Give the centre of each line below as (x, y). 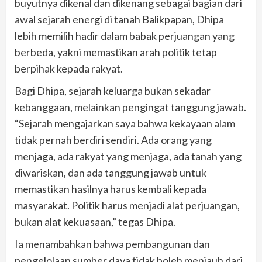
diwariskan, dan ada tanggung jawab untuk (111, 173)
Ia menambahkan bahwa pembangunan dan (112, 244)
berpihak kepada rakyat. (69, 68)
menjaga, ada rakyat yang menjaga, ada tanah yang (128, 156)
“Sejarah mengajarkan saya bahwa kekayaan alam (125, 123)
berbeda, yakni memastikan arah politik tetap (116, 52)
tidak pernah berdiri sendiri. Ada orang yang (113, 140)
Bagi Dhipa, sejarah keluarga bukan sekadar (113, 91)
